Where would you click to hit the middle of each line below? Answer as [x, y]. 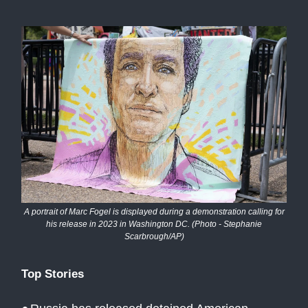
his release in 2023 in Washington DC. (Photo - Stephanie [154, 224]
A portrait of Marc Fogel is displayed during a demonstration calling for [154, 211]
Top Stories [53, 273]
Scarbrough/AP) [154, 236]
